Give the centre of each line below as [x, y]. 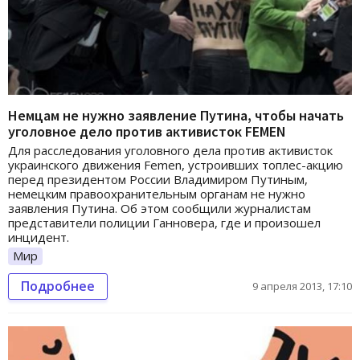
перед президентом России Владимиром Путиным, [158, 179]
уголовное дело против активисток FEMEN [147, 131]
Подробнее [58, 286]
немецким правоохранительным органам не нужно [157, 193]
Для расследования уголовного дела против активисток [170, 150]
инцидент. [39, 237]
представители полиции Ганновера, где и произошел [164, 222]
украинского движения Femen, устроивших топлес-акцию [176, 164]
